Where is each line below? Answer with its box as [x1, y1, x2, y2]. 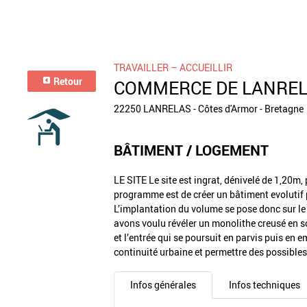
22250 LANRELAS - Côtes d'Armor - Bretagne [114, 101, 304, 115]
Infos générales [130, 278, 197, 292]
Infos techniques [228, 278, 300, 292]
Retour [51, 74, 82, 88]
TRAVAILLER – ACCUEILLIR [114, 60, 233, 74]
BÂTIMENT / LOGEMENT [114, 140, 269, 160]
